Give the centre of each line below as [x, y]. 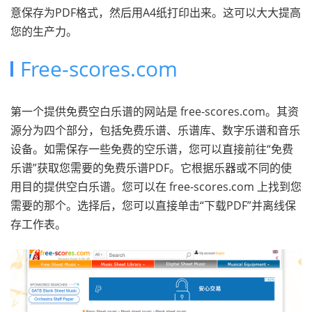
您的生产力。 [44, 31]
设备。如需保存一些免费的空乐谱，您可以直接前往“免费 [152, 149]
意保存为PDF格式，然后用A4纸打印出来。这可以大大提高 [156, 13]
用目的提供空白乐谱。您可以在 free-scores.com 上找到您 [156, 187]
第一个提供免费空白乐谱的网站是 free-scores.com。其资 [155, 111]
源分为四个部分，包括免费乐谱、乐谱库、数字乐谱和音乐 [155, 130]
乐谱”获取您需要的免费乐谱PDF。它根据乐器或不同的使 [151, 168]
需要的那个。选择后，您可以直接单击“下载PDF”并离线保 [153, 205]
